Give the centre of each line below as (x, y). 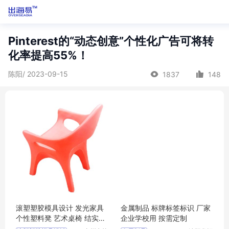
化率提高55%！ (48, 55)
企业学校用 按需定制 (154, 218)
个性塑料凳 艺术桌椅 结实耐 (61, 218)
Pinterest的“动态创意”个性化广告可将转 (111, 41)
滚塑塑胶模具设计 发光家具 (60, 208)
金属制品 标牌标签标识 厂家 (166, 208)
